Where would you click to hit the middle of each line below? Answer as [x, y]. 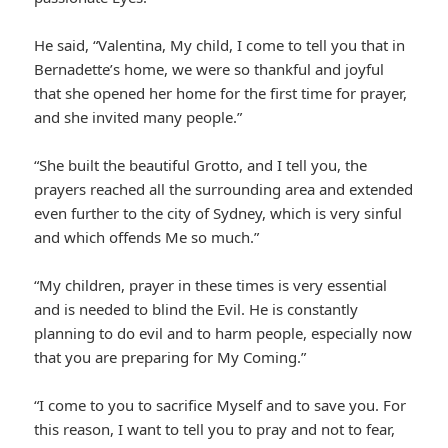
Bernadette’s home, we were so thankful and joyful [209, 69]
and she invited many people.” [138, 117]
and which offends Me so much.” [147, 237]
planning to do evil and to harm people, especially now [223, 333]
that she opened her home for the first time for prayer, [221, 93]
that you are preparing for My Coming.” [170, 357]
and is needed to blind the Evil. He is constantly [196, 309]
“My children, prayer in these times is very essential [211, 285]
